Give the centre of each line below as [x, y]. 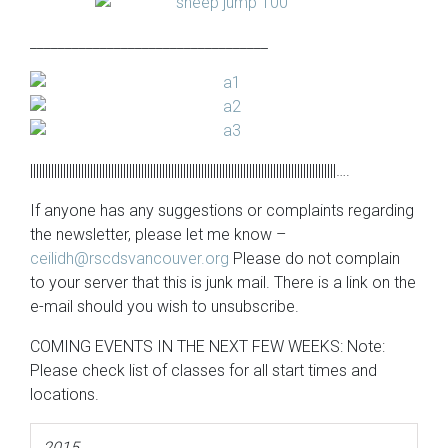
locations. [64, 394]
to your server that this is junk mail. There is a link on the [223, 282]
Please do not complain [314, 258]
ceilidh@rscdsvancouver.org [129, 258]
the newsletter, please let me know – [158, 234]
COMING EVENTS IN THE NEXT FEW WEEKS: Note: [207, 346]
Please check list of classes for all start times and [203, 370]
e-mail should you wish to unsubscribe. [164, 306]
